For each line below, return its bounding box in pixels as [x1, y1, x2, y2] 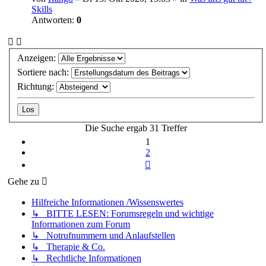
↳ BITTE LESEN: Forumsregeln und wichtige [31, 208, 214, 218]
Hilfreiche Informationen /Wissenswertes [31, 197, 183, 207]
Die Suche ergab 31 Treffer [85, 122, 187, 133]
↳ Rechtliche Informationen [31, 252, 141, 263]
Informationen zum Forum [31, 218, 130, 229]
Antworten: [31, 15, 77, 26]
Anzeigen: [17, 52, 58, 63]
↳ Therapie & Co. [31, 241, 105, 252]
